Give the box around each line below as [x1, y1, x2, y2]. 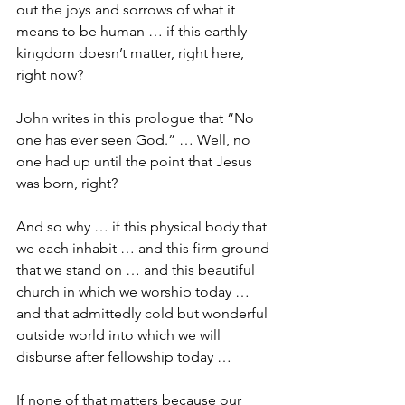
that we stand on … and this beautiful [16, 260, 259, 278]
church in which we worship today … [16, 282, 253, 300]
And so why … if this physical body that [16, 217, 270, 235]
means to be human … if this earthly [16, 22, 250, 40]
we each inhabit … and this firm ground [16, 239, 273, 257]
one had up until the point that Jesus [16, 152, 256, 170]
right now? [16, 65, 83, 83]
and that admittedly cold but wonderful [16, 304, 271, 322]
